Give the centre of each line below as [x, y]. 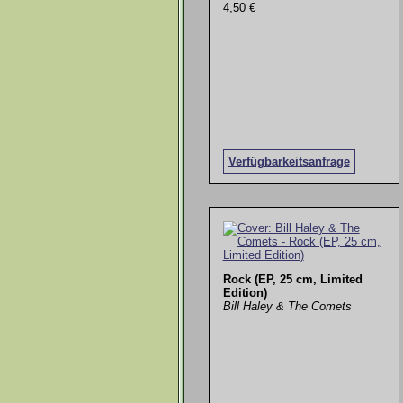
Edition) [245, 293]
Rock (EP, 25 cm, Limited [292, 280]
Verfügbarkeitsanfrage [289, 161]
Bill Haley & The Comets [287, 307]
